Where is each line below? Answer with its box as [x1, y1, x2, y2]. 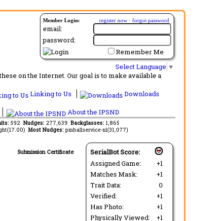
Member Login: [43, 17, 80, 23]
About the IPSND [66, 107, 119, 116]
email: [43, 24, 62, 33]
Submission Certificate [17, 148, 74, 155]
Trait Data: [90, 180, 124, 189]
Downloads [123, 89, 159, 98]
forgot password [132, 17, 169, 23]
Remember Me [116, 47, 164, 56]
